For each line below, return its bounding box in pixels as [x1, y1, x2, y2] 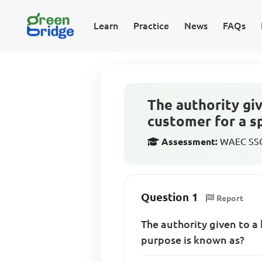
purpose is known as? [141, 233, 245, 246]
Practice [133, 20, 169, 31]
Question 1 [141, 191, 199, 204]
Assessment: [161, 136, 218, 147]
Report [216, 193, 244, 203]
